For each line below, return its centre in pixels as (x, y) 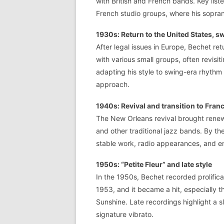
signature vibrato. (125, 214)
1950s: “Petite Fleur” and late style (154, 164)
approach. (113, 84)
